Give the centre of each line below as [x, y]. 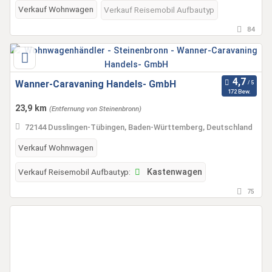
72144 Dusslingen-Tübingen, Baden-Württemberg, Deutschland [138, 127]
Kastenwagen [173, 172]
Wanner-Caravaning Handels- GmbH [96, 84]
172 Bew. [239, 92]
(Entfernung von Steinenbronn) [95, 108]
